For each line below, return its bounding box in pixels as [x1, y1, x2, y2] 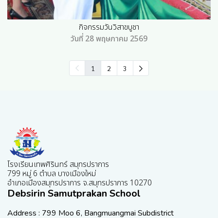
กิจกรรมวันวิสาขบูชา [79, 21, 139, 33]
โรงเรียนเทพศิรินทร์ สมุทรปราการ [7, 159, 111, 170]
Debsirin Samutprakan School [7, 187, 141, 200]
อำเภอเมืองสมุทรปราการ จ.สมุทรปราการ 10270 [7, 177, 152, 189]
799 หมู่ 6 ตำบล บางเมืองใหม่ [7, 168, 98, 180]
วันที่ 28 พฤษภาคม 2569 [71, 33, 147, 45]
